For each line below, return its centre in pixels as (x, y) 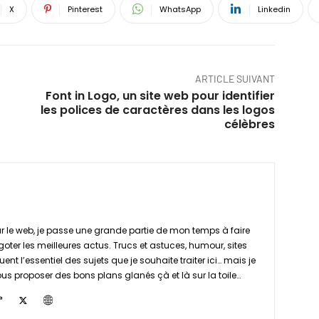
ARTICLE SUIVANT (235, 78)
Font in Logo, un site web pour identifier (160, 95)
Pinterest (85, 9)
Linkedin (274, 9)
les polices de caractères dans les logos (157, 110)
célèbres (249, 124)
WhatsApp (180, 9)
